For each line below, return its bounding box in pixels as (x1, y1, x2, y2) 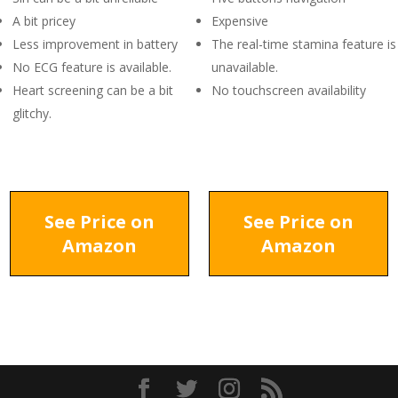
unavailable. (211, 59, 278, 76)
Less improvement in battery (12, 36, 178, 52)
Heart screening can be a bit (12, 82, 173, 99)
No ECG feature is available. (12, 59, 171, 76)
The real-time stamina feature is (211, 36, 396, 52)
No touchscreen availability (211, 82, 366, 99)
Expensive (211, 12, 268, 29)
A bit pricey (12, 12, 76, 29)
